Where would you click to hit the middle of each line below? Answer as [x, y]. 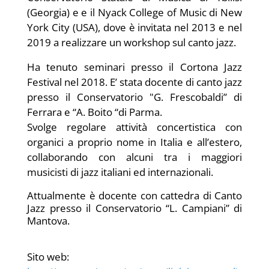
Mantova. [48, 221]
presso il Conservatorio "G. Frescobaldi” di [134, 97]
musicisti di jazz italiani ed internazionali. [120, 172]
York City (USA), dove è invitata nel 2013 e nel [134, 28]
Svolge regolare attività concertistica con [134, 127]
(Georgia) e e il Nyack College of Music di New [134, 13]
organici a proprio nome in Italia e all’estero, [134, 142]
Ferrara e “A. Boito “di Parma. [95, 112]
